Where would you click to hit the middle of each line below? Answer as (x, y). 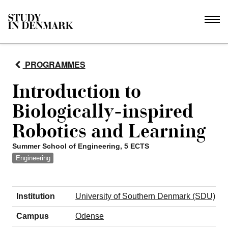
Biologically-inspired (103, 111)
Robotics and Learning (109, 131)
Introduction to (77, 91)
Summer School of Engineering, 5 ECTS (81, 146)
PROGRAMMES (54, 64)
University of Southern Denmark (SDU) (145, 196)
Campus (33, 216)
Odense (90, 216)
